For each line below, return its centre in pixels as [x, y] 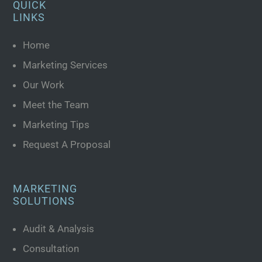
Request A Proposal [67, 144]
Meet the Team [56, 104]
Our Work [44, 85]
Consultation [51, 248]
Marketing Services [65, 65]
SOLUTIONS [44, 201]
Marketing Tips [56, 124]
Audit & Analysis [59, 228]
